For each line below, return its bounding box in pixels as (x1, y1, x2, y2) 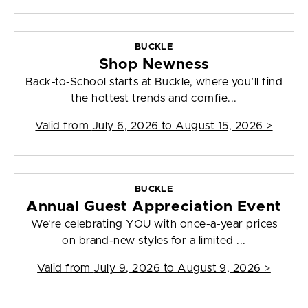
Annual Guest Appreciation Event (25, 199, 283, 214)
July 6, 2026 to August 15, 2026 (91, 120, 263, 132)
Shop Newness (98, 57, 210, 72)
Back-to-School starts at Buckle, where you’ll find (25, 76, 283, 88)
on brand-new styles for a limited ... (62, 235, 246, 247)
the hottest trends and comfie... (71, 93, 237, 104)
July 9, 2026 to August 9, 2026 (93, 263, 261, 274)
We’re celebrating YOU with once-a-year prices (30, 219, 278, 230)
